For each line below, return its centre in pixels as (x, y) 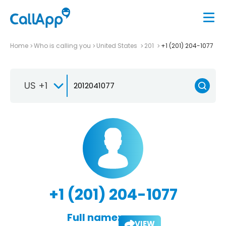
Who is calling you (62, 45)
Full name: (93, 217)
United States (118, 45)
